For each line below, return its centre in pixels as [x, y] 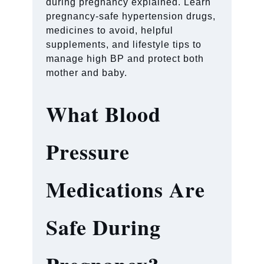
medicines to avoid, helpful [110, 30]
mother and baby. [87, 72]
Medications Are [126, 189]
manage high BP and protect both [125, 58]
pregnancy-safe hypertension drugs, [131, 16]
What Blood [104, 113]
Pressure [88, 151]
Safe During [104, 227]
